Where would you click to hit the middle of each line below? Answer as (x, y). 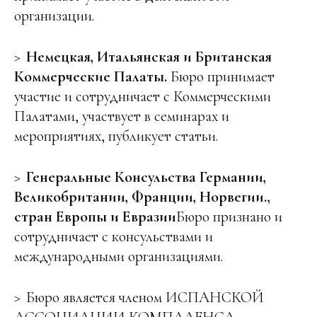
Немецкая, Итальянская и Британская (149, 57)
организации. (54, 16)
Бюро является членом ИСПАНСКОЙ (145, 298)
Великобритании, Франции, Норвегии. (141, 197)
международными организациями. (119, 257)
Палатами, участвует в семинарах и (122, 116)
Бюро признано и (229, 217)
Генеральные (70, 177)
